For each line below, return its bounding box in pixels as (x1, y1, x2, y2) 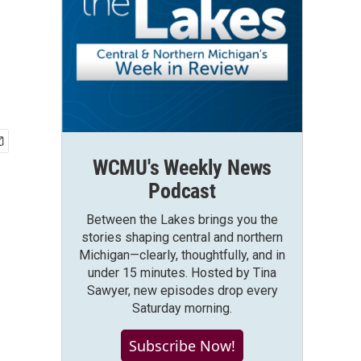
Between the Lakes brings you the (86, 212, 278, 227)
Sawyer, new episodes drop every (86, 283, 278, 298)
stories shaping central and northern (81, 230, 283, 245)
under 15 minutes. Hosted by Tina (88, 265, 276, 280)
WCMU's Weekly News (92, 156, 272, 180)
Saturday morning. (132, 301, 232, 316)
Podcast (148, 179, 216, 203)
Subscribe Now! (129, 336, 235, 355)
